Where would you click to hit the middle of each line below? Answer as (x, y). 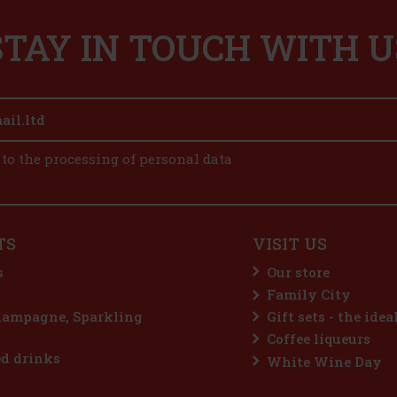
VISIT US (290, 244)
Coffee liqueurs (319, 339)
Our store (298, 272)
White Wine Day (324, 361)
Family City (309, 295)
